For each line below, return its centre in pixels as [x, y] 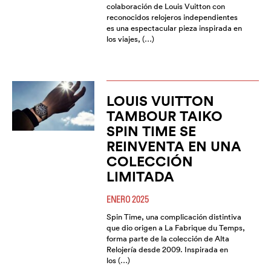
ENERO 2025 [127, 199]
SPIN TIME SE [151, 131]
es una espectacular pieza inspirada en [174, 28]
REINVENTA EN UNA [174, 146]
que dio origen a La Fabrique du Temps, [175, 228]
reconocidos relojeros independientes [172, 18]
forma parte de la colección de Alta [168, 239]
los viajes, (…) [130, 39]
